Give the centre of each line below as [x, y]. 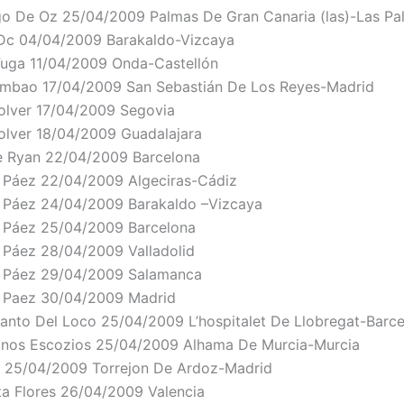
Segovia [147, 110]
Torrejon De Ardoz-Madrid [182, 368]
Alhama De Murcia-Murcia [271, 345]
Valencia [176, 392]
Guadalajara [161, 134]
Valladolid [161, 251]
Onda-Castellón [165, 64]
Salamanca [165, 275]
